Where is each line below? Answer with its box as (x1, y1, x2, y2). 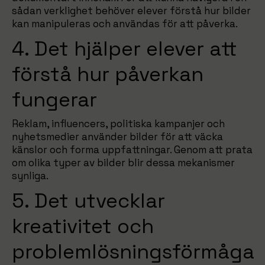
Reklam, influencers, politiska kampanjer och (12, 117, 225, 130)
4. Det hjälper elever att (12, 36, 237, 62)
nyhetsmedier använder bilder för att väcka (12, 130, 223, 143)
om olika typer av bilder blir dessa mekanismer (12, 156, 235, 169)
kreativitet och (12, 214, 154, 239)
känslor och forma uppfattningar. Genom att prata (12, 143, 253, 156)
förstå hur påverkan (12, 62, 203, 87)
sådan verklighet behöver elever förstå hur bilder (12, 4, 251, 17)
